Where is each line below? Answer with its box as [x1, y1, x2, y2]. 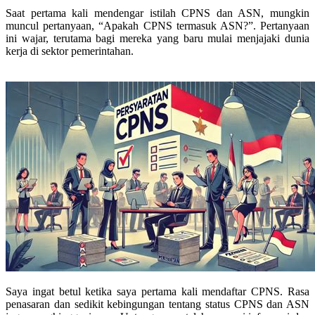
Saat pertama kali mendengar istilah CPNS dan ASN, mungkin [6, 6, 309, 19]
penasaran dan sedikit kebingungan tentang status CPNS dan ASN [6, 297, 309, 310]
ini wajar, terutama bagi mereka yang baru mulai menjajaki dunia [6, 32, 309, 44]
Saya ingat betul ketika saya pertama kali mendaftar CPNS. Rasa [6, 285, 309, 297]
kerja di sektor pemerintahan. [6, 44, 134, 57]
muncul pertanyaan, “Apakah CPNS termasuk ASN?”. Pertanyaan [6, 19, 309, 32]
